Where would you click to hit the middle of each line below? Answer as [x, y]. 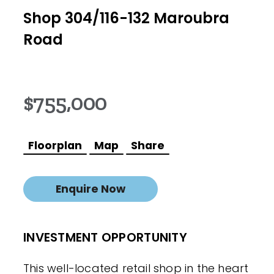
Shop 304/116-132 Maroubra [126, 18]
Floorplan [55, 145]
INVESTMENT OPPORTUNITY [105, 237]
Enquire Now [91, 189]
